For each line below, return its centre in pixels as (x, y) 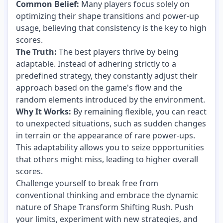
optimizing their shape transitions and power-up (108, 16)
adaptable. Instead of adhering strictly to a (96, 63)
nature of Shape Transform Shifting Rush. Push (105, 207)
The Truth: (36, 52)
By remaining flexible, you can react (139, 111)
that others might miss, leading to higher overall (107, 159)
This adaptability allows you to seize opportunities (110, 147)
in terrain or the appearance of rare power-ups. (106, 135)
